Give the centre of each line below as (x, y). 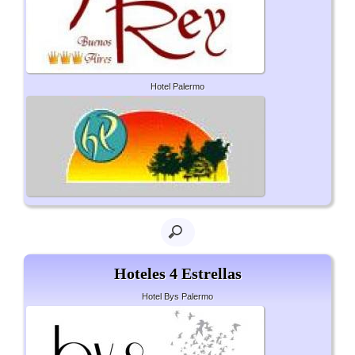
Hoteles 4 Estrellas (177, 274)
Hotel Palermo (177, 87)
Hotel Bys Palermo (177, 297)
